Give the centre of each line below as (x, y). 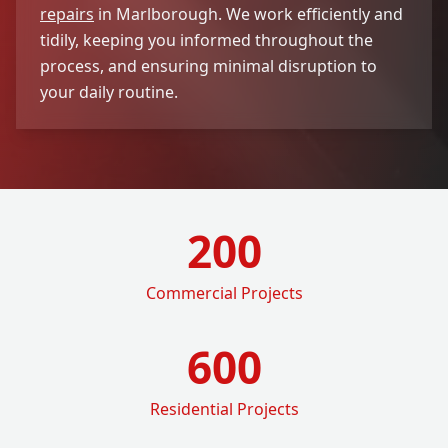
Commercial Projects (224, 292)
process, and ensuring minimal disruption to (208, 65)
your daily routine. (109, 91)
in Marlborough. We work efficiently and (248, 13)
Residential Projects (224, 408)
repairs (67, 13)
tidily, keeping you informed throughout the (206, 39)
